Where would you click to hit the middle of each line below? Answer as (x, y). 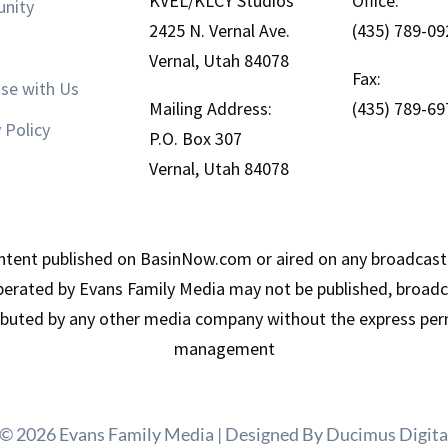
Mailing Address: (211, 108)
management (224, 349)
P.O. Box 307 (196, 138)
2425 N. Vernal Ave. (220, 30)
